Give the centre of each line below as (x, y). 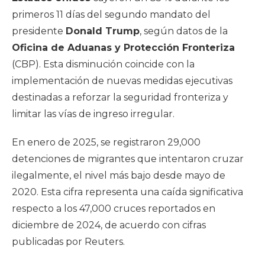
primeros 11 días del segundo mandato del (111, 15)
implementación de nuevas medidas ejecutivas (122, 81)
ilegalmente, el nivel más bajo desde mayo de (119, 176)
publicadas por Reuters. (68, 242)
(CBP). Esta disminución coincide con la (103, 64)
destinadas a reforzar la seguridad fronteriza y (120, 98)
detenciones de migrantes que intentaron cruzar (128, 159)
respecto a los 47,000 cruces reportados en (114, 209)
